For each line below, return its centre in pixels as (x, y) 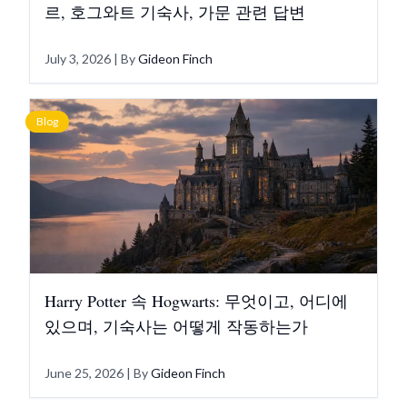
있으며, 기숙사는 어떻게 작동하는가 (176, 326)
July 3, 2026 (78, 59)
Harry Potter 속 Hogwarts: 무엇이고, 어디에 (196, 301)
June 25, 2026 (84, 373)
